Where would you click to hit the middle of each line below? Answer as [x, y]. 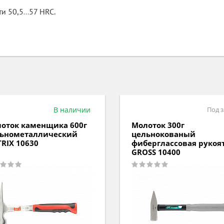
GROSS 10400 [156, 152]
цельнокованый [163, 134]
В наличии [72, 110]
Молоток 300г [158, 125]
